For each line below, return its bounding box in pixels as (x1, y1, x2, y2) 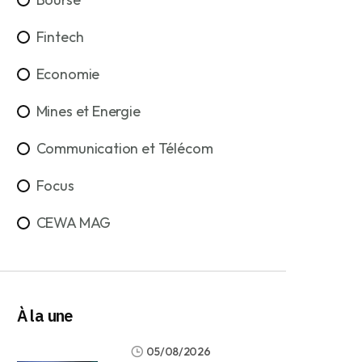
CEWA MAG (36, 213, 112, 232)
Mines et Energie (36, 101, 141, 120)
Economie (36, 64, 100, 83)
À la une (16, 304, 73, 326)
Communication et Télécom (36, 138, 213, 158)
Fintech (36, 27, 84, 46)
